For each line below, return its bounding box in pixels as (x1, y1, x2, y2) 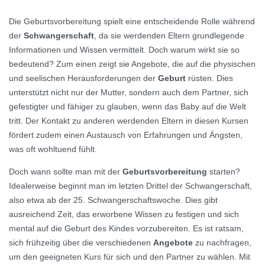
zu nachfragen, (193, 238, 251, 248)
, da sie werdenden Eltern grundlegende (94, 31, 244, 41)
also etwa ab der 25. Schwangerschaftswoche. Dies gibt (9, 195, 218, 205)
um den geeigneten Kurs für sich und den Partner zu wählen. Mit (9, 252, 250, 262)
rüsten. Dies (186, 73, 233, 83)
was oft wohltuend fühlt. (9, 144, 97, 154)
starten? (207, 167, 240, 177)
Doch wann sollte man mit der (9, 167, 122, 177)
